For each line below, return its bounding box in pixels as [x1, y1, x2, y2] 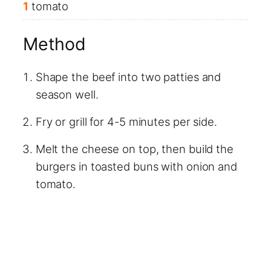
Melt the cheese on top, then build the [35, 142, 233, 155]
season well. [35, 87, 99, 101]
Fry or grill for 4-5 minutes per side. [35, 114, 217, 128]
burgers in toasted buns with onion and [35, 159, 237, 173]
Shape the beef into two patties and [35, 70, 221, 83]
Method [23, 33, 86, 54]
